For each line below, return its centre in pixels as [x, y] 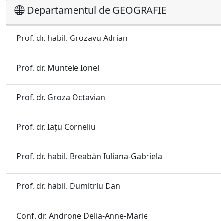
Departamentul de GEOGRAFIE [95, 10]
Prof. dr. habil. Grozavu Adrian [72, 38]
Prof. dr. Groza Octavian [61, 97]
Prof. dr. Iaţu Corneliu [56, 127]
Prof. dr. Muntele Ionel [58, 68]
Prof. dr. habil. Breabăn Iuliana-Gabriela [89, 156]
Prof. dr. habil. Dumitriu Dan [68, 186]
